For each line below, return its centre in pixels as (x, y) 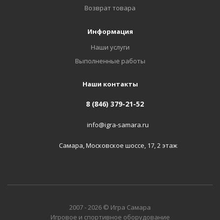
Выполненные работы (110, 61)
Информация (110, 31)
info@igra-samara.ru (118, 124)
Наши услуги (110, 47)
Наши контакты (110, 84)
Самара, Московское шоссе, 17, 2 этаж (118, 145)
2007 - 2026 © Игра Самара (110, 207)
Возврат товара (110, 8)
